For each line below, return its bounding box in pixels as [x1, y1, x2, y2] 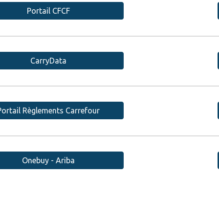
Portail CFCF [27, 6, 70, 15]
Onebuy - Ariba [22, 156, 75, 165]
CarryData [30, 56, 67, 65]
